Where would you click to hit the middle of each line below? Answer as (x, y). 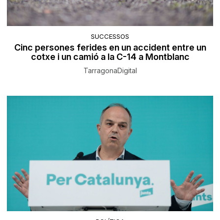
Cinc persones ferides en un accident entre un (110, 48)
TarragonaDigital (110, 71)
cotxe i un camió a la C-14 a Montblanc (110, 57)
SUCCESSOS (110, 37)
